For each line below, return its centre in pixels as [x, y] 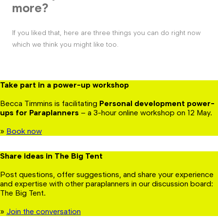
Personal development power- [157, 103]
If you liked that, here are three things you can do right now [106, 33]
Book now [24, 131]
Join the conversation [44, 211]
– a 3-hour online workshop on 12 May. [145, 112]
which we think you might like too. [65, 44]
